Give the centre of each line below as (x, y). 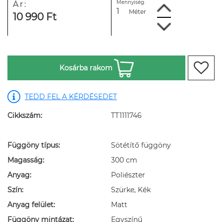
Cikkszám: (25, 115)
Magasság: (26, 160)
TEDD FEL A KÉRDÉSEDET (71, 97)
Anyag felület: (31, 205)
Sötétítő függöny (141, 145)
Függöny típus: (34, 145)
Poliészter (128, 175)
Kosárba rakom (86, 68)
